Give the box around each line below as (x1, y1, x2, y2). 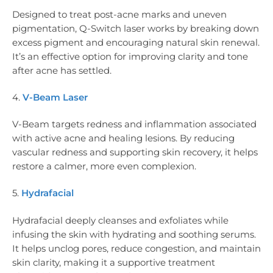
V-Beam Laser (23, 91, 88, 103)
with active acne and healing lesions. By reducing (12, 132, 235, 144)
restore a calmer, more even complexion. (12, 160, 196, 172)
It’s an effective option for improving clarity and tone (12, 50, 248, 62)
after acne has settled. (12, 64, 112, 76)
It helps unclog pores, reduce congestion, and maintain (12, 242, 261, 254)
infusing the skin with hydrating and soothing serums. (12, 228, 256, 240)
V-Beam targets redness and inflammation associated (12, 118, 257, 130)
